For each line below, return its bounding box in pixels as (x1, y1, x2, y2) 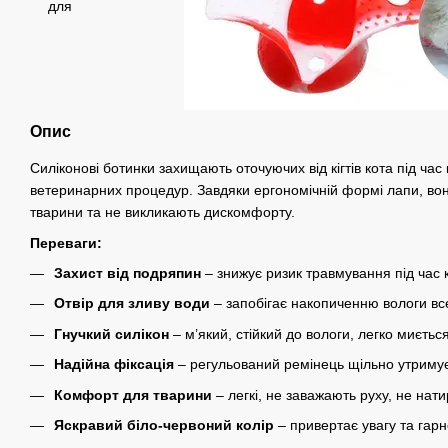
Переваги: (30, 234, 102, 251)
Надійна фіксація (54, 356, 178, 373)
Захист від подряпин (54, 265, 201, 282)
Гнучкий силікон (54, 325, 173, 342)
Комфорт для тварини (54, 386, 212, 403)
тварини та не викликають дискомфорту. (30, 204, 295, 221)
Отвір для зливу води (54, 295, 210, 312)
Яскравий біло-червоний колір (54, 416, 274, 433)
